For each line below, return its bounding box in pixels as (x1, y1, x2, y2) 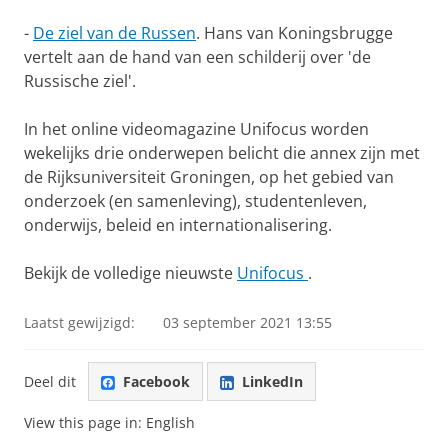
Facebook (123, 371, 190, 391)
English (146, 413, 195, 433)
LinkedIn (242, 371, 303, 391)
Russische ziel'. (24, 70, 136, 92)
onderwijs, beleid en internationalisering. (24, 214, 332, 236)
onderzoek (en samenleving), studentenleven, (24, 190, 367, 212)
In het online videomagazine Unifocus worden (24, 118, 369, 140)
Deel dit (24, 371, 76, 391)
